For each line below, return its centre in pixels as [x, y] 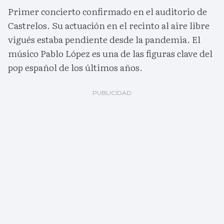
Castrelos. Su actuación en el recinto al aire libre [109, 25]
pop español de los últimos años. [75, 67]
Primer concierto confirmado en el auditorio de [107, 11]
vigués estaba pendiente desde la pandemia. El [104, 39]
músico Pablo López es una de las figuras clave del [110, 53]
